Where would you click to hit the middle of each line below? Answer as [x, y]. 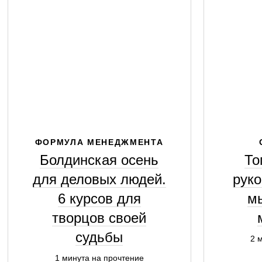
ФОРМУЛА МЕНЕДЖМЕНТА [99, 142]
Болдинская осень [99, 160]
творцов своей [99, 218]
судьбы [99, 237]
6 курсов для [99, 199]
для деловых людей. [99, 179]
